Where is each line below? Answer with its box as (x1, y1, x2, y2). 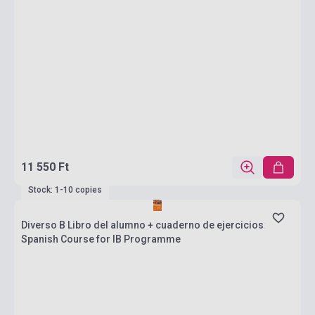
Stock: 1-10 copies (28, 185, 102, 195)
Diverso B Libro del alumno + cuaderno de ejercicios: (21, 219, 266, 231)
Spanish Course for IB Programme (21, 233, 181, 245)
